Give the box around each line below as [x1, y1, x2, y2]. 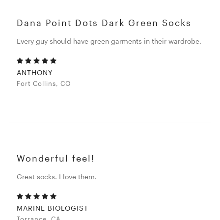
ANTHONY [17, 68, 53, 77]
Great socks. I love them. [17, 172, 97, 181]
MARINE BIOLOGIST [17, 204, 89, 213]
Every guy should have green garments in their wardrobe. [17, 37, 202, 46]
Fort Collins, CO [17, 80, 72, 88]
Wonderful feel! [17, 153, 95, 164]
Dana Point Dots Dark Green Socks [17, 17, 192, 28]
